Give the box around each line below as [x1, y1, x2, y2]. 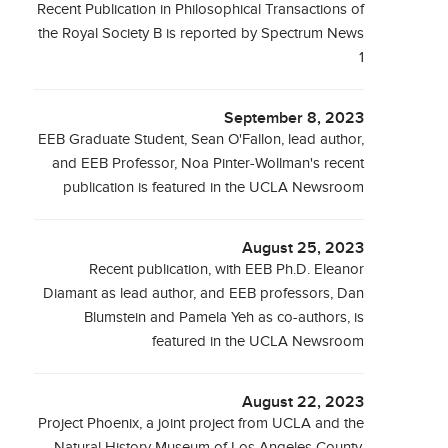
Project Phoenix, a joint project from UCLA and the [38, 415, 365, 432]
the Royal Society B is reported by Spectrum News [38, 25, 365, 42]
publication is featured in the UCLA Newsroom [63, 179, 365, 196]
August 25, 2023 [242, 239, 365, 258]
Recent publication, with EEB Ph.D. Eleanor [89, 261, 365, 278]
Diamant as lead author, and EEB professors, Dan [43, 285, 365, 302]
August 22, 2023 [242, 393, 365, 412]
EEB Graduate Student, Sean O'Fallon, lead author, [38, 131, 365, 148]
